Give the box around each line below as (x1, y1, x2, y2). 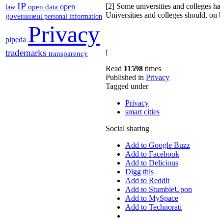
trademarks (5, 47, 49, 58)
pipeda (5, 34, 28, 44)
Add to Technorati (125, 203, 182, 212)
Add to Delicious (125, 159, 178, 167)
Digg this (125, 167, 154, 176)
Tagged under (106, 82, 148, 91)
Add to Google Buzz (125, 141, 190, 150)
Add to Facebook (125, 150, 179, 159)
